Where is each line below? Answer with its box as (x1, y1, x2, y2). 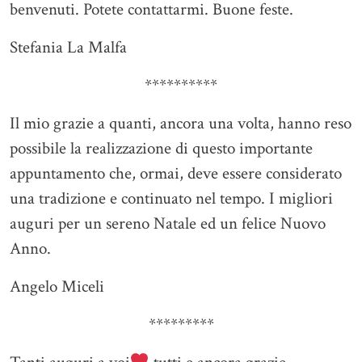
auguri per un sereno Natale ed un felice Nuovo (10, 213, 326, 235)
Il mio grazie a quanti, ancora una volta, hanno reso (10, 112, 351, 135)
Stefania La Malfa (10, 36, 127, 59)
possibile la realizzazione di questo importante (10, 137, 313, 160)
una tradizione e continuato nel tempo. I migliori (10, 187, 333, 210)
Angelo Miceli (10, 276, 104, 298)
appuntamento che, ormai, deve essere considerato (10, 162, 342, 185)
